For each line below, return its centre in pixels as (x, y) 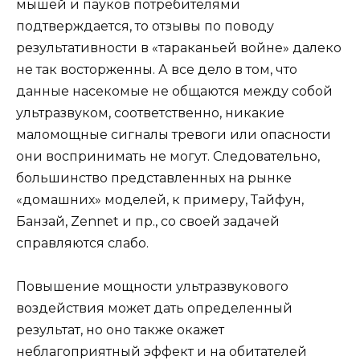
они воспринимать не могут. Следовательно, (168, 156)
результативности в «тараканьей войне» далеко (179, 47)
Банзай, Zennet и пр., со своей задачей (148, 221)
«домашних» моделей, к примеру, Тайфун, (160, 199)
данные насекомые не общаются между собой (174, 91)
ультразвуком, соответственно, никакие (150, 112)
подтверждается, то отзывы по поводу (145, 26)
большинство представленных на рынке (154, 178)
